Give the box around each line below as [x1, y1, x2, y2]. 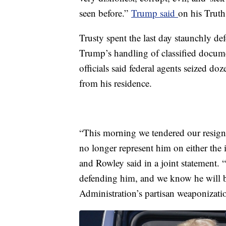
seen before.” [79, 7, 131, 20]
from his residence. [79, 77, 155, 90]
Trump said [131, 7, 178, 20]
